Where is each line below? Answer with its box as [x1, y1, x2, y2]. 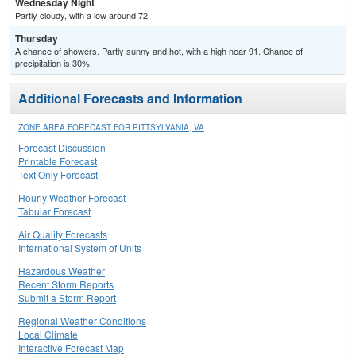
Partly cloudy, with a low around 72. [15, 9, 150, 22]
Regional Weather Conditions [18, 314, 146, 328]
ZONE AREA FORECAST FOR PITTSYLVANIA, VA [18, 122, 204, 133]
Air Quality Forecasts [18, 227, 107, 242]
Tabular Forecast [18, 204, 91, 219]
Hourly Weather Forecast [18, 191, 126, 205]
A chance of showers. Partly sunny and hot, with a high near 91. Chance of [15, 44, 303, 58]
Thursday [15, 31, 58, 46]
